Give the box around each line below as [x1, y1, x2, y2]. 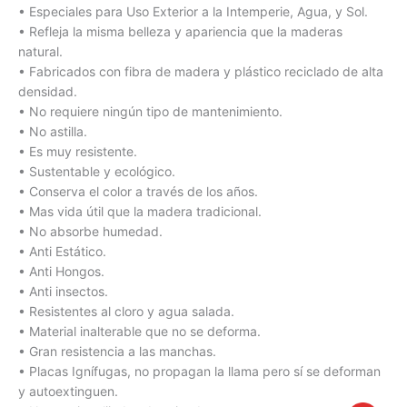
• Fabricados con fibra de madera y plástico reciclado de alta [18, 64, 383, 80]
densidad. [18, 84, 77, 100]
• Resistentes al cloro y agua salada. [18, 303, 234, 320]
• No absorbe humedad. [18, 223, 163, 240]
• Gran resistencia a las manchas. [18, 343, 216, 360]
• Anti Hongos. [18, 263, 104, 280]
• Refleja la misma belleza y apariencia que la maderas [18, 24, 342, 40]
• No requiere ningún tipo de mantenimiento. [18, 104, 283, 120]
